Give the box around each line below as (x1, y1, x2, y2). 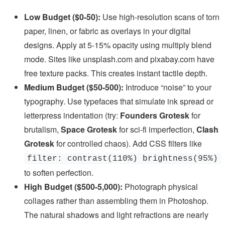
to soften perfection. (24, 166, 93, 178)
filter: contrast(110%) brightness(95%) (27, 154, 218, 163)
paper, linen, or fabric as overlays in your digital (24, 25, 191, 37)
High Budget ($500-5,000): (24, 180, 123, 192)
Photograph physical (123, 180, 198, 192)
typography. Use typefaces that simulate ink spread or (24, 95, 213, 107)
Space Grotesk (61, 123, 117, 135)
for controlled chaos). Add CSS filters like (54, 137, 202, 149)
